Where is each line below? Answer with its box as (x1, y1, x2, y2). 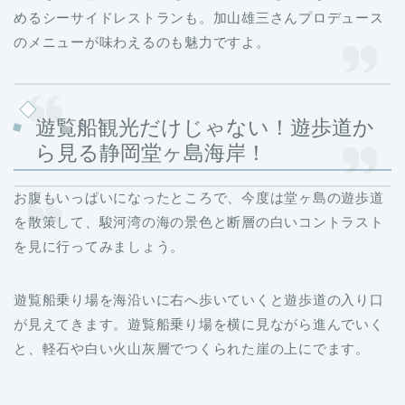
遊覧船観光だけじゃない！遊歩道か (35, 116, 374, 140)
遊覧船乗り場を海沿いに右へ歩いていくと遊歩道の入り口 (14, 292, 384, 308)
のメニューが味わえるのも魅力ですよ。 (14, 33, 270, 50)
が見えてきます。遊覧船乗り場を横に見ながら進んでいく (14, 316, 384, 333)
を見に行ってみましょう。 (14, 239, 185, 255)
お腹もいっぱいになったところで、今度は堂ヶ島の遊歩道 (14, 190, 384, 206)
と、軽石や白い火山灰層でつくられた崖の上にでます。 (14, 341, 371, 357)
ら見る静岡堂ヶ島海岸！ (35, 141, 267, 165)
